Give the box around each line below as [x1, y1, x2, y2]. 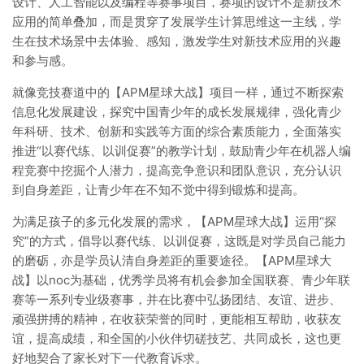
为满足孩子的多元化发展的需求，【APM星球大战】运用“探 [12, 214, 336, 229]
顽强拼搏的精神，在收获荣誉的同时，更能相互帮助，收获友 [12, 311, 341, 327]
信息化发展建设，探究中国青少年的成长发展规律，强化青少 [12, 104, 341, 119]
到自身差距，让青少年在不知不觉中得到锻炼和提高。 [12, 182, 305, 197]
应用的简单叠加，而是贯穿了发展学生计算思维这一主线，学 [12, 14, 341, 29]
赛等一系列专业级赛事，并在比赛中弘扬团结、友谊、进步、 [12, 292, 341, 307]
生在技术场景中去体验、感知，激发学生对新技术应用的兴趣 [12, 33, 341, 49]
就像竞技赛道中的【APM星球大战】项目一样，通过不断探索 [12, 84, 344, 100]
